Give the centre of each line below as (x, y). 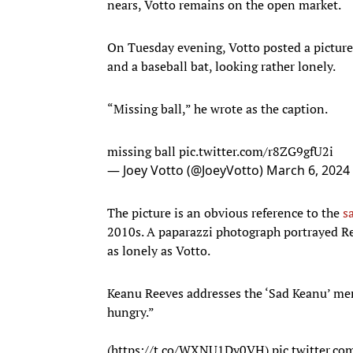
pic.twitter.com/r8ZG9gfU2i (256, 151)
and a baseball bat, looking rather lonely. (221, 66)
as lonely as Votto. (159, 250)
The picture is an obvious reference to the (225, 212)
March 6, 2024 (308, 170)
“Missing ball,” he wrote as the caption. (217, 108)
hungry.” (131, 312)
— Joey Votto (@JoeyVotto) (187, 170)
